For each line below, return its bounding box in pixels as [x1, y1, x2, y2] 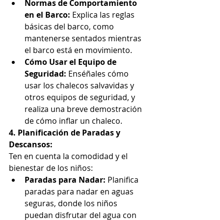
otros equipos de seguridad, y [25, 91, 137, 103]
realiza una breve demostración [25, 103, 144, 114]
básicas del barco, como [25, 21, 116, 32]
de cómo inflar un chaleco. [25, 115, 122, 126]
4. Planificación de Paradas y [9, 127, 122, 138]
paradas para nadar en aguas [25, 186, 136, 197]
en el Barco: [25, 9, 70, 20]
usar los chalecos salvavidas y [25, 80, 136, 91]
